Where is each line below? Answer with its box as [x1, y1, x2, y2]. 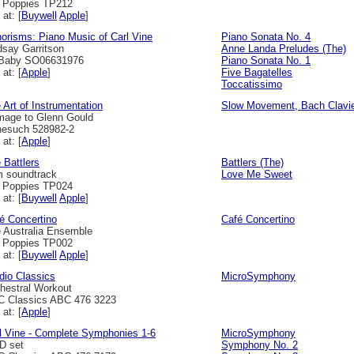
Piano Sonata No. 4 [221, 31, 311, 43]
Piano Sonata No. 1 [221, 55, 311, 66]
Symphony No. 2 [221, 339, 298, 351]
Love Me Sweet [221, 168, 292, 180]
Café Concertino [221, 213, 295, 225]
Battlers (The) [221, 156, 284, 168]
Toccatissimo [221, 78, 282, 90]
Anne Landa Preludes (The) [221, 43, 346, 55]
